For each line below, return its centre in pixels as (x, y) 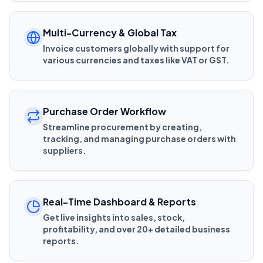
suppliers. (65, 150)
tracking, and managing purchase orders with (139, 138)
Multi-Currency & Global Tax (110, 32)
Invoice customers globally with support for (136, 48)
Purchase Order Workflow (104, 111)
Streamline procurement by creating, (122, 127)
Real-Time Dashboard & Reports (119, 201)
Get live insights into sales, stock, (114, 217)
